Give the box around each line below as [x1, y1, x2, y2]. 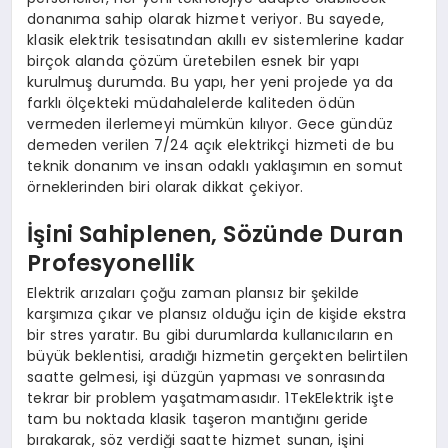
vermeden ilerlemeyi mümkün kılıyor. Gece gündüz [27, 113, 394, 134]
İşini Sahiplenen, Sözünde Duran [27, 218, 404, 251]
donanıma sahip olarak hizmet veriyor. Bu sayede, [27, 8, 384, 29]
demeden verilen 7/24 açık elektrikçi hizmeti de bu [27, 134, 394, 155]
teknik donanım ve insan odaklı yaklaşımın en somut [27, 155, 403, 176]
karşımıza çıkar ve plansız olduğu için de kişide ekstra [27, 303, 407, 324]
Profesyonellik [27, 247, 196, 280]
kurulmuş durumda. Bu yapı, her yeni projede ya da [27, 71, 394, 92]
